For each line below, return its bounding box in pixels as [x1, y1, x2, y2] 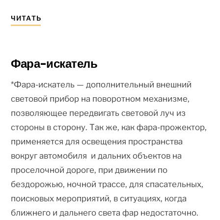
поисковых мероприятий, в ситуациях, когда [11, 193, 187, 203]
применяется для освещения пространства [11, 136, 183, 146]
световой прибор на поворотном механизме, [11, 93, 190, 104]
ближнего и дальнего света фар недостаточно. [11, 207, 199, 218]
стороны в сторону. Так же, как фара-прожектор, [11, 122, 209, 132]
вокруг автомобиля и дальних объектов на [11, 150, 182, 161]
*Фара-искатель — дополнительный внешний [11, 79, 192, 89]
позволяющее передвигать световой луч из [11, 108, 186, 118]
